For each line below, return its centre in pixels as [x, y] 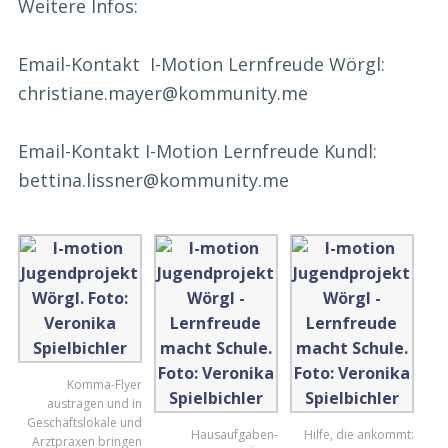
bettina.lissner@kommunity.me [153, 180]
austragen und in [94, 404]
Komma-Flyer [104, 385]
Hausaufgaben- [234, 435]
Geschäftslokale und [84, 423]
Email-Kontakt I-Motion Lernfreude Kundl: [197, 151]
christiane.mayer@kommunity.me [163, 93]
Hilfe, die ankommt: [358, 435]
